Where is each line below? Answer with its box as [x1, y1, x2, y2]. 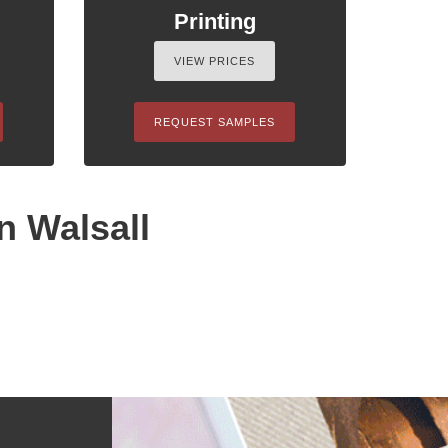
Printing [173, 9, 256, 35]
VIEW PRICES [174, 55, 256, 68]
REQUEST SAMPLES [154, 116, 276, 129]
